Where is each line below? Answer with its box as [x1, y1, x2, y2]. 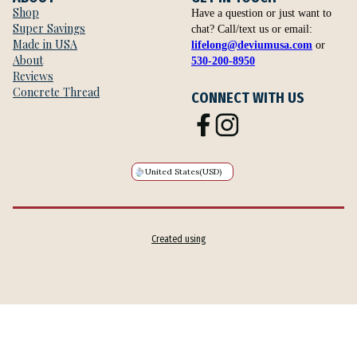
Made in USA [13, 37, 77, 53]
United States [145, 167, 199, 178]
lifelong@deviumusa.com [191, 38, 312, 52]
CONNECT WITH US [191, 89, 304, 108]
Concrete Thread [13, 84, 100, 100]
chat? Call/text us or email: [191, 22, 312, 36]
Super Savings [13, 21, 85, 37]
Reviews [13, 69, 53, 84]
